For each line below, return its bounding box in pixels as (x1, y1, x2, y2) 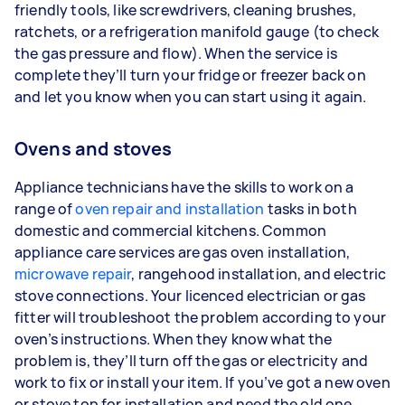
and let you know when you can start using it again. (14, 87, 376, 107)
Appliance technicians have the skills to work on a (14, 177, 354, 197)
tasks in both (264, 199, 357, 219)
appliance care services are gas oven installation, (14, 242, 351, 262)
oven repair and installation (75, 199, 265, 219)
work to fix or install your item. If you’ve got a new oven (14, 372, 391, 392)
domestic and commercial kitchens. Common (14, 221, 326, 240)
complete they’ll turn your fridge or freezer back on (14, 65, 366, 85)
